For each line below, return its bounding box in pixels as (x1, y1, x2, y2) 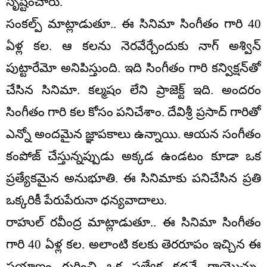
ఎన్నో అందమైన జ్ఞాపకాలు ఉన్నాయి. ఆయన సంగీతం (6, 126, 261, 141)
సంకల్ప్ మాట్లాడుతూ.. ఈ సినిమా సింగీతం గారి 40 (6, 16, 261, 31)
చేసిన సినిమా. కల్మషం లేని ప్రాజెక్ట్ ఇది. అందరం (6, 82, 261, 97)
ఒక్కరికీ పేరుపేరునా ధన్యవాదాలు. (6, 193, 167, 207)
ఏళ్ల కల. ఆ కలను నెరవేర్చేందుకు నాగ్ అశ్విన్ (6, 38, 261, 53)
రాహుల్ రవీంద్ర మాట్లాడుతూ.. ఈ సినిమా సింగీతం (6, 215, 261, 229)
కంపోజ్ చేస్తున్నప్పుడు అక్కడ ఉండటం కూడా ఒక (6, 148, 261, 163)
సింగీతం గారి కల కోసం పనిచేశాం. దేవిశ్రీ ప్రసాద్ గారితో (6, 104, 261, 119)
